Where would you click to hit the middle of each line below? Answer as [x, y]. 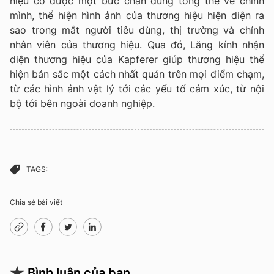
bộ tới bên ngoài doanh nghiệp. [84, 103]
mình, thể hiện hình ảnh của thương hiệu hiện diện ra [137, 15]
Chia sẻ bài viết [36, 202]
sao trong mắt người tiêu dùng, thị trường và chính [137, 30]
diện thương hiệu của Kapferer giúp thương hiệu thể [137, 59]
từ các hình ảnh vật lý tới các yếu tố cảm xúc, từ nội [137, 88]
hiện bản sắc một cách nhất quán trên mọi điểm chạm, [137, 74]
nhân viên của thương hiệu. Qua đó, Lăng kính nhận [137, 44]
